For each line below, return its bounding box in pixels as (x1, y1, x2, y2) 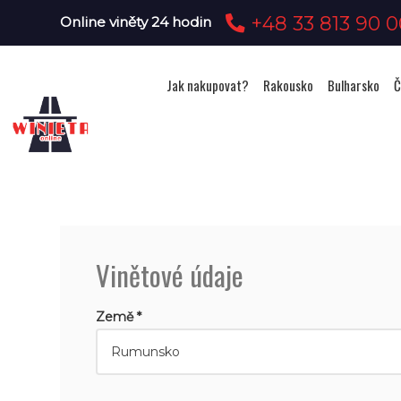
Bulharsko (328, 74, 380, 95)
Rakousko (263, 74, 313, 95)
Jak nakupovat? (166, 74, 249, 95)
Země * (96, 309, 142, 325)
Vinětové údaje (96, 254, 244, 295)
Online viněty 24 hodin (60, 13, 212, 30)
